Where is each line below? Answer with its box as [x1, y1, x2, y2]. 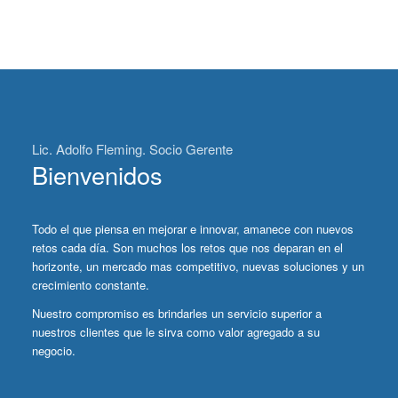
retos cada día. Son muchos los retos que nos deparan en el [31, 238, 343, 256]
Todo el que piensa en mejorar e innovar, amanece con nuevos [31, 219, 354, 237]
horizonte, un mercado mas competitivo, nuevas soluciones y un [31, 257, 364, 275]
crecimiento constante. [31, 275, 149, 293]
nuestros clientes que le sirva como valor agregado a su [31, 322, 320, 340]
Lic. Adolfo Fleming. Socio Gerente [31, 139, 233, 159]
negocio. [31, 341, 76, 359]
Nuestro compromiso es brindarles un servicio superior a [31, 304, 322, 322]
